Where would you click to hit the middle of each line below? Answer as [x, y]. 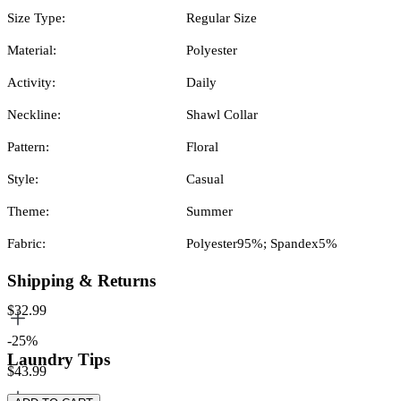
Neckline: [34, 114]
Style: [23, 179]
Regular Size [222, 17]
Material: [32, 50]
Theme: [28, 211]
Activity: [31, 82]
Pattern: [28, 146]
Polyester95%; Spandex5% [262, 243]
